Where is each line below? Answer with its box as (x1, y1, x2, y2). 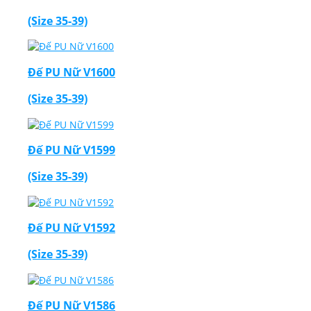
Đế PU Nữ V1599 (28, 142, 115, 158)
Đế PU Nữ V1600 (28, 64, 115, 80)
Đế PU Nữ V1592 (28, 220, 115, 235)
